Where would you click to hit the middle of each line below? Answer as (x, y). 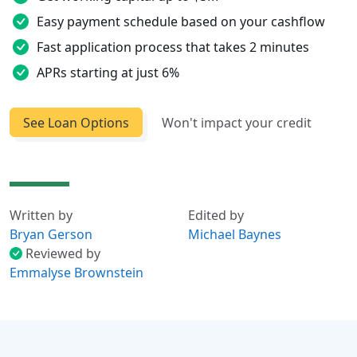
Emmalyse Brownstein (76, 273)
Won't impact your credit (237, 122)
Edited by (216, 216)
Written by (41, 216)
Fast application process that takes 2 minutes (173, 47)
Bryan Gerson (51, 235)
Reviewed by (63, 254)
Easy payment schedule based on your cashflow (181, 22)
